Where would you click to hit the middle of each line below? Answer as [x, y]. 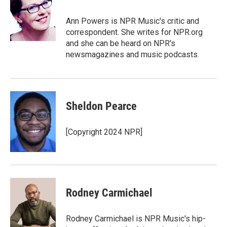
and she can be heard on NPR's [121, 43]
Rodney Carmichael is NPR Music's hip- [136, 219]
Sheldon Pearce [101, 106]
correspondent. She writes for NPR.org [134, 32]
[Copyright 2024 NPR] [104, 132]
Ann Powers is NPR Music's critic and [133, 21]
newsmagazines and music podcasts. [133, 54]
